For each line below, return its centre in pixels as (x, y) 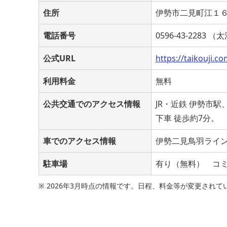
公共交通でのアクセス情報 (92, 104)
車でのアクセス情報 (80, 141)
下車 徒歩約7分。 (187, 118)
